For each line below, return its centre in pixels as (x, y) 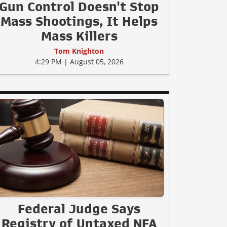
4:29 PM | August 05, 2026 (79, 62)
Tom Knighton (79, 51)
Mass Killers (79, 36)
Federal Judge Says (79, 209)
